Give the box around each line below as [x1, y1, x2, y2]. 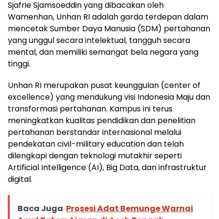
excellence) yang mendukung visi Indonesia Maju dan [8, 91, 210, 103]
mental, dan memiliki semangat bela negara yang [8, 46, 198, 58]
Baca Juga [18, 202, 63, 214]
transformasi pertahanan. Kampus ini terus [8, 103, 173, 114]
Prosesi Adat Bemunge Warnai [66, 202, 193, 214]
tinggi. [8, 58, 30, 69]
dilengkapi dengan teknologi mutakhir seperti [8, 150, 182, 161]
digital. [8, 173, 32, 185]
